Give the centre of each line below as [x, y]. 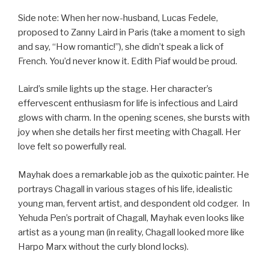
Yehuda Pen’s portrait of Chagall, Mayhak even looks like [131, 218]
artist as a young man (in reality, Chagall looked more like [131, 232]
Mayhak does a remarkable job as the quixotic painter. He [134, 174]
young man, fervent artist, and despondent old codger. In [134, 203]
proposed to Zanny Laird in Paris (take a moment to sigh [131, 32]
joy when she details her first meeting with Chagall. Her [129, 132]
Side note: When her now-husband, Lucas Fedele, [118, 18]
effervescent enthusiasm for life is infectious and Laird [128, 104]
